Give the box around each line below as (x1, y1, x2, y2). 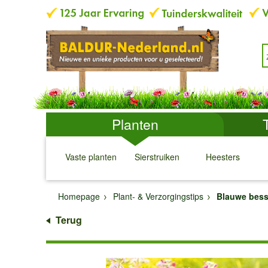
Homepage (58, 190, 100, 202)
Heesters (205, 151, 240, 163)
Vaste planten (65, 151, 117, 163)
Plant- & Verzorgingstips (113, 190, 203, 202)
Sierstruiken (134, 151, 179, 163)
